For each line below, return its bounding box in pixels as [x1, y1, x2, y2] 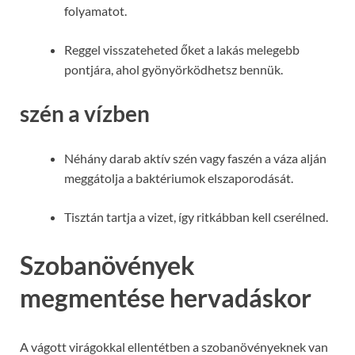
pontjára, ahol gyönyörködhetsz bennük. [64, 62, 283, 78]
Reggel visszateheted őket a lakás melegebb [64, 42, 300, 58]
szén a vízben [20, 100, 150, 128]
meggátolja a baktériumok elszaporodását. [64, 170, 293, 185]
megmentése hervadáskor [20, 282, 311, 314]
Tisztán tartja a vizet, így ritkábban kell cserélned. [64, 208, 328, 224]
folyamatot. [64, 3, 127, 19]
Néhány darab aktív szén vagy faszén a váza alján [64, 150, 326, 166]
